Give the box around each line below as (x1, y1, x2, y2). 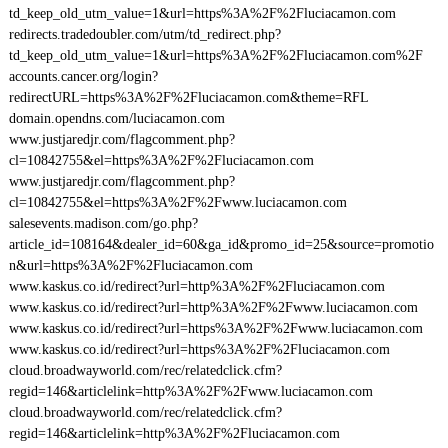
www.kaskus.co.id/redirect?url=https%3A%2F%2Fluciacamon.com (8, 342, 390, 357)
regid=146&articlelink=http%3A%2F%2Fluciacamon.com (8, 426, 340, 441)
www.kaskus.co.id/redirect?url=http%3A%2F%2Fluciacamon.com (8, 279, 385, 294)
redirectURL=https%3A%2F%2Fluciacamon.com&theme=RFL (8, 90, 369, 105)
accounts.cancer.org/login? (8, 69, 158, 84)
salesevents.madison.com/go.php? (8, 216, 198, 231)
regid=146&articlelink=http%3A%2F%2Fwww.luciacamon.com (8, 384, 373, 399)
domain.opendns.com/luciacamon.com (8, 111, 225, 126)
